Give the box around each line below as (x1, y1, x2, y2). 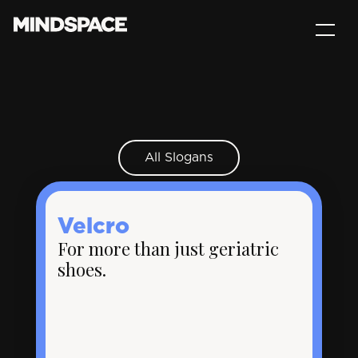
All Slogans (145, 150, 213, 164)
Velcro (58, 215, 130, 238)
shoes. (58, 257, 107, 281)
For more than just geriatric (58, 236, 280, 261)
